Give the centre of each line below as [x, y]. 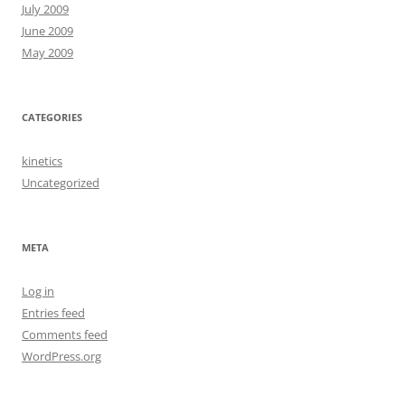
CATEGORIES [52, 117]
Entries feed [53, 312]
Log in [38, 291]
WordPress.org [61, 356]
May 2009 [47, 52]
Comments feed [65, 334]
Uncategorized [61, 182]
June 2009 [47, 30]
